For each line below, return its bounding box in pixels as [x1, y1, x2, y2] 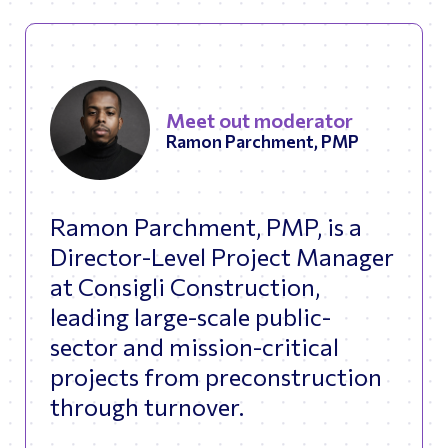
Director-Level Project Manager [50, 242, 394, 272]
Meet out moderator [166, 108, 353, 133]
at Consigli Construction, [50, 272, 320, 302]
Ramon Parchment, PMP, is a [50, 212, 362, 242]
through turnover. [50, 392, 244, 422]
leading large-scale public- [50, 302, 331, 332]
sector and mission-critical [50, 332, 339, 362]
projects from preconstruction [50, 362, 382, 392]
